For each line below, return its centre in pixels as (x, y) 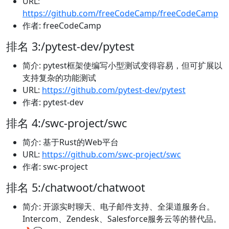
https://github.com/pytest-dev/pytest (114, 90)
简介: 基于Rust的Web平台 (71, 142)
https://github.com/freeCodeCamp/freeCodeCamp (120, 14)
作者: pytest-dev (53, 102)
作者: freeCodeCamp (62, 26)
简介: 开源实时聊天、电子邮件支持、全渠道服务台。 (119, 207)
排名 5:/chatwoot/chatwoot (76, 188)
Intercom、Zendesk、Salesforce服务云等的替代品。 (122, 219)
